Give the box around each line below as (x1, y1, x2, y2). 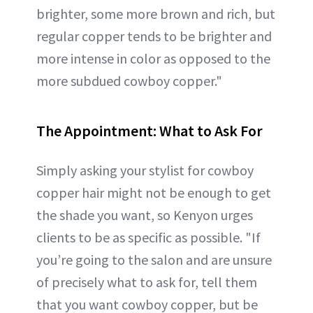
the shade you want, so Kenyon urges (36, 206, 253, 224)
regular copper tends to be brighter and (36, 27, 272, 45)
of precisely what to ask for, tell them (36, 273, 257, 291)
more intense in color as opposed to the (36, 50, 270, 67)
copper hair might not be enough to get (36, 184, 271, 201)
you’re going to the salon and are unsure (36, 251, 272, 268)
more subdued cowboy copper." (36, 72, 222, 89)
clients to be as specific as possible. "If (36, 228, 261, 246)
